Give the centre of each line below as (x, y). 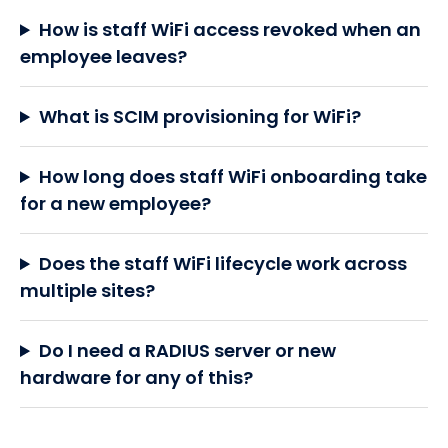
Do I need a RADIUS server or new (188, 351)
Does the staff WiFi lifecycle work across (223, 264)
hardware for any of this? (136, 378)
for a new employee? (115, 204)
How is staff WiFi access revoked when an (230, 30)
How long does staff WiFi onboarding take (233, 177)
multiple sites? (87, 291)
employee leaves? (103, 57)
